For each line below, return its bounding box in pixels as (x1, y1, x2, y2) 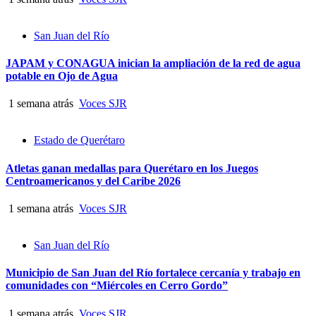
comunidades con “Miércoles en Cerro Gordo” (6, 279, 228, 292)
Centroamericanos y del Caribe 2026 (6, 174, 181, 187)
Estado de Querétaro (34, 134, 125, 147)
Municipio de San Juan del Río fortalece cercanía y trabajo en (6, 267, 300, 279)
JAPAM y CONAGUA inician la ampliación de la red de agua (6, 57, 300, 70)
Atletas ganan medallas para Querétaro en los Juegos (6, 162, 258, 174)
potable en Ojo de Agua (6, 70, 118, 83)
